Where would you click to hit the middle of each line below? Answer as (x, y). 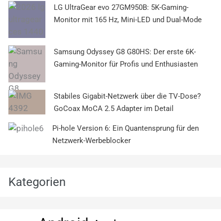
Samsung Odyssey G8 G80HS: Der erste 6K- (125, 52)
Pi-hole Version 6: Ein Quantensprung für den (126, 129)
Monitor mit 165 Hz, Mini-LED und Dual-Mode (128, 20)
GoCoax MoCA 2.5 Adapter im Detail (114, 109)
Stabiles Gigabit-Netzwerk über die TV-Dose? (127, 96)
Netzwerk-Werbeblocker (92, 141)
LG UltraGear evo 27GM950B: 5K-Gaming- (121, 8)
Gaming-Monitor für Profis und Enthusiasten (126, 64)
